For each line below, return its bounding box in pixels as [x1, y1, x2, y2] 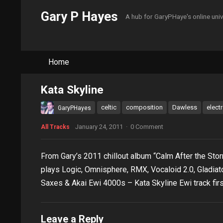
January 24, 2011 [75, 123, 123, 130]
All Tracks [41, 123, 70, 130]
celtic [101, 104, 116, 111]
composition [126, 104, 163, 111]
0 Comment [130, 123, 163, 130]
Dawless [172, 104, 197, 111]
